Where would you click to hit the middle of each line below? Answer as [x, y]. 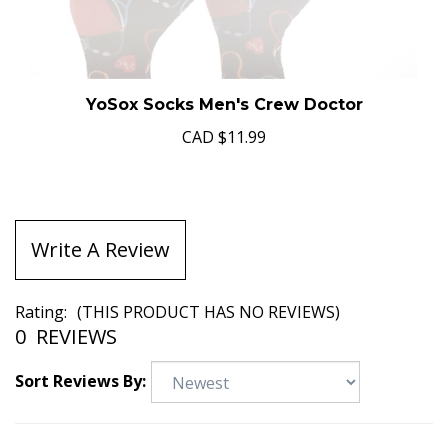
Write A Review [100, 254]
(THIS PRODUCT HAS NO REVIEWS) [208, 317]
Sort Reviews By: [80, 385]
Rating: [41, 317]
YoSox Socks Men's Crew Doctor [224, 110]
